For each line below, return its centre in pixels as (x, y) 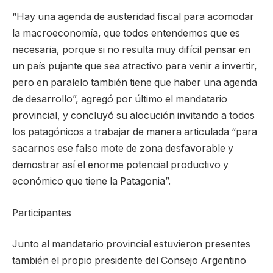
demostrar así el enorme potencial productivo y (120, 165)
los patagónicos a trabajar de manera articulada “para (135, 132)
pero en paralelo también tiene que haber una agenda (135, 83)
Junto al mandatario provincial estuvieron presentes (131, 244)
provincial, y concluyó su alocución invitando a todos (133, 116)
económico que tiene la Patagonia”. (91, 182)
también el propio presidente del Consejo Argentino (129, 261)
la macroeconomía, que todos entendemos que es (126, 34)
